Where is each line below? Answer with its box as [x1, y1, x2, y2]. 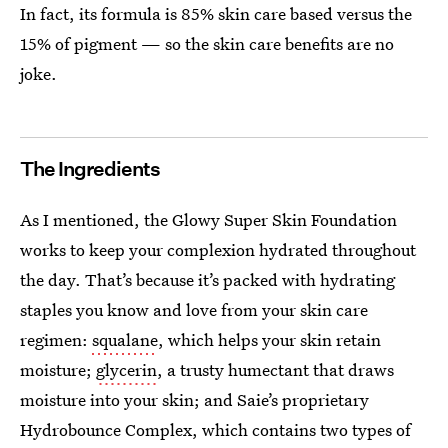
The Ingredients [20, 157, 160, 181]
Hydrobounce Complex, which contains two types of [20, 418, 411, 441]
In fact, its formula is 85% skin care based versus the [20, 2, 412, 25]
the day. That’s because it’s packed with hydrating [20, 268, 395, 291]
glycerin [96, 358, 157, 381]
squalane [92, 328, 158, 351]
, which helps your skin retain [158, 328, 381, 351]
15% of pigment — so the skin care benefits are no [20, 32, 394, 55]
